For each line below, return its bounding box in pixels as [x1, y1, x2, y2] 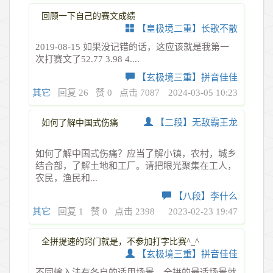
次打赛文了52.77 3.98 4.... [35, 54, 140, 64]
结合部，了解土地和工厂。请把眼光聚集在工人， [35, 160, 236, 171]
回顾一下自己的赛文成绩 [41, 11, 135, 21]
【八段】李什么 [174, 191, 238, 201]
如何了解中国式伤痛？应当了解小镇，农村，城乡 [35, 148, 236, 158]
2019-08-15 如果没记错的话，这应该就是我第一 [35, 41, 229, 52]
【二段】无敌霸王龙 [155, 117, 238, 127]
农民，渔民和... [35, 172, 97, 183]
